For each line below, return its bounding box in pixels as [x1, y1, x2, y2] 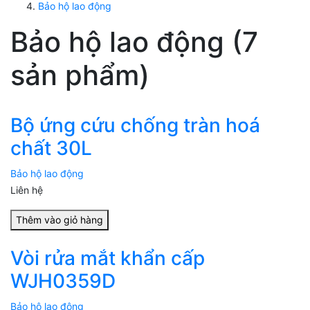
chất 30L [10, 136, 92, 161]
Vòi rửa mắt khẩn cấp [10, 246, 205, 271]
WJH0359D [10, 269, 116, 293]
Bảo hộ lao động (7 [10, 25, 258, 60]
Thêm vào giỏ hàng [16, 214, 103, 226]
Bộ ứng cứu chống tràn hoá [10, 113, 260, 138]
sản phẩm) [10, 58, 149, 93]
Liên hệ [10, 184, 43, 197]
